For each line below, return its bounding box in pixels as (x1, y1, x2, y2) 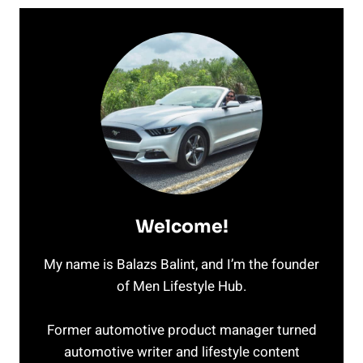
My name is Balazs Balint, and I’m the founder (44, 254, 319, 275)
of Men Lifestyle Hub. (117, 275, 246, 297)
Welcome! (135, 215, 228, 237)
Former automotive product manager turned (46, 319, 317, 340)
